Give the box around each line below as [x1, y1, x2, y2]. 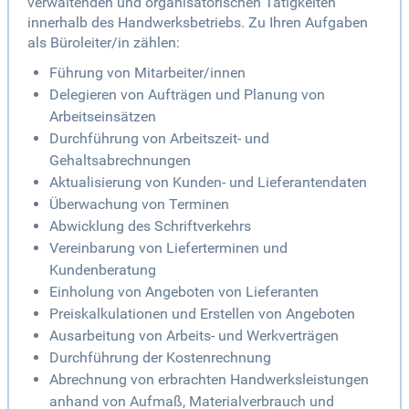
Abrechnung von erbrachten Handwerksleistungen [49, 371, 369, 389]
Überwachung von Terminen [49, 195, 229, 214]
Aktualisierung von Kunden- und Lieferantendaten [49, 173, 367, 192]
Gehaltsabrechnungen [49, 152, 191, 170]
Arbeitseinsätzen [49, 108, 156, 126]
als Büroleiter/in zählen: [27, 34, 180, 52]
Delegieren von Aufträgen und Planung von [49, 86, 325, 104]
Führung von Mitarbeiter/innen [49, 64, 246, 82]
